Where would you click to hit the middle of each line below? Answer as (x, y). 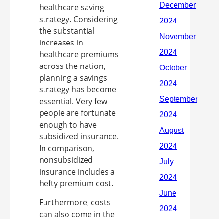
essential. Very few (73, 101)
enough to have (68, 125)
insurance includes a (77, 172)
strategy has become (78, 89)
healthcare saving (72, 7)
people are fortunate (77, 113)
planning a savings (73, 78)
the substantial (67, 31)
